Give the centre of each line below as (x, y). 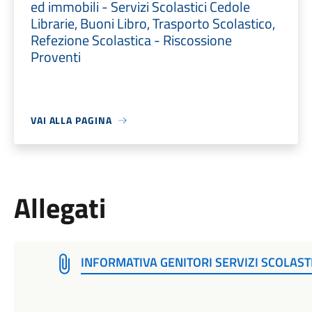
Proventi (55, 57)
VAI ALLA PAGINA (71, 120)
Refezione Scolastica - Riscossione (131, 40)
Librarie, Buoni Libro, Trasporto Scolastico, (153, 23)
